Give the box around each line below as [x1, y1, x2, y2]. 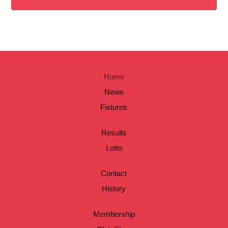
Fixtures [100, 102, 128, 111]
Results [101, 128, 127, 137]
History [102, 184, 126, 193]
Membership [93, 209, 135, 218]
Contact [101, 168, 127, 178]
